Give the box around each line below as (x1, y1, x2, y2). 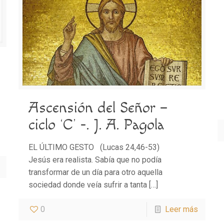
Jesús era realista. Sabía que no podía (28, 154, 161, 164)
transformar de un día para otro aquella (28, 167, 162, 177)
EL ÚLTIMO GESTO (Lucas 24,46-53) (28, 142, 177, 152)
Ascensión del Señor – (28, 98, 168, 117)
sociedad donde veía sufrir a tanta (28, 179, 147, 189)
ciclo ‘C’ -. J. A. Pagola (28, 115, 164, 134)
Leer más (165, 204, 198, 214)
